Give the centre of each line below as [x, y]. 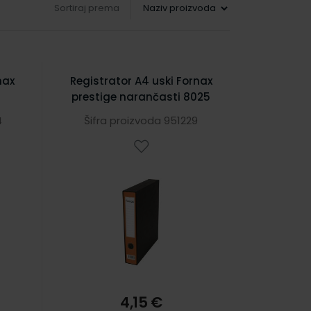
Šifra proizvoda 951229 [141, 120]
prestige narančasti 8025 [141, 97]
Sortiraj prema [87, 8]
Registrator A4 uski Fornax [141, 81]
